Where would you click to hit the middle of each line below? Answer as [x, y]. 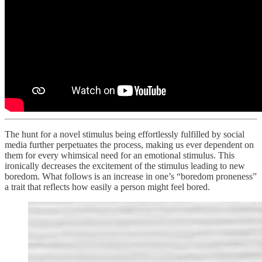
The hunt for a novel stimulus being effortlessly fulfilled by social [125, 134]
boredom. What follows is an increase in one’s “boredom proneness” [131, 176]
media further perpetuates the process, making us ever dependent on [129, 144]
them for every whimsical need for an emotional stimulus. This [120, 155]
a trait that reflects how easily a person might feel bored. [107, 187]
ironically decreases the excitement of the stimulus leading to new [125, 166]
